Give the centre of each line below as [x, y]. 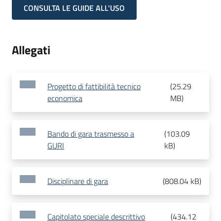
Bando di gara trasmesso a [91, 134]
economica [65, 98]
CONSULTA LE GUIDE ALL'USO [74, 8]
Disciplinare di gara [78, 181]
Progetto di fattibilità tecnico [94, 87]
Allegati [31, 50]
